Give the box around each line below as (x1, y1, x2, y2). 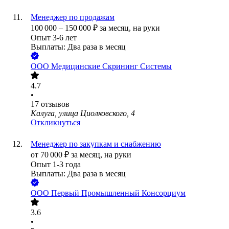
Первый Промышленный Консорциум (51, 189, 186, 198)
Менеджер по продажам (31, 13, 114, 22)
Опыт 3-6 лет (31, 33, 77, 42)
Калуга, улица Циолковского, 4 (31, 109, 135, 118)
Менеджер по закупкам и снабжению (31, 140, 161, 149)
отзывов (41, 100, 70, 109)
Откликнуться (31, 118, 80, 127)
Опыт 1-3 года (31, 160, 81, 169)
